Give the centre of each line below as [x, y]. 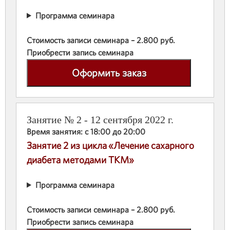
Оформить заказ [109, 73]
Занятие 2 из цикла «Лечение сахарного [110, 145]
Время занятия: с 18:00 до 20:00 [86, 131]
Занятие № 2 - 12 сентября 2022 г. [100, 119]
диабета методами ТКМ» [80, 159]
